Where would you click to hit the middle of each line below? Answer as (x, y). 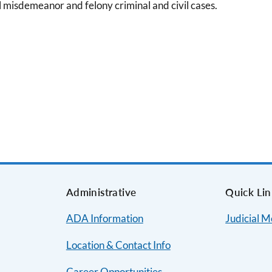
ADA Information (104, 218)
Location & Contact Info (118, 245)
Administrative (101, 192)
